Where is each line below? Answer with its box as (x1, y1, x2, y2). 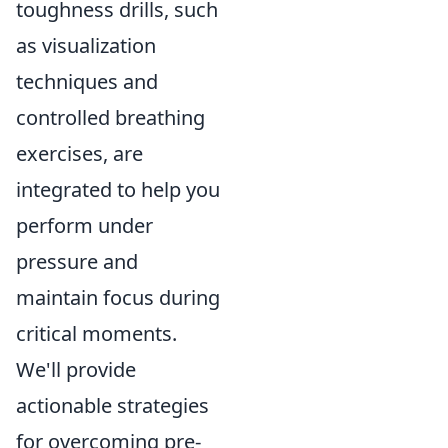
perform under (16, 212, 153, 239)
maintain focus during (16, 284, 220, 311)
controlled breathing (16, 104, 205, 131)
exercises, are (16, 140, 143, 167)
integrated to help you (16, 176, 220, 203)
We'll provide (16, 356, 136, 383)
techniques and (16, 68, 158, 95)
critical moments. (16, 320, 177, 347)
